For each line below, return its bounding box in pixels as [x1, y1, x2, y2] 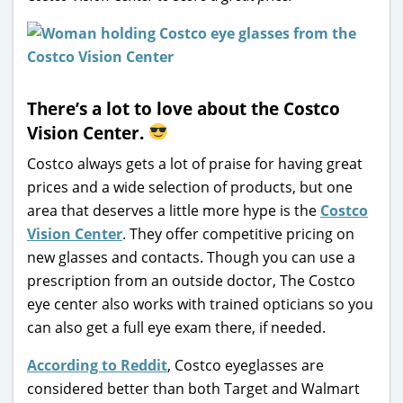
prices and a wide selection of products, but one [27, 176, 353, 197]
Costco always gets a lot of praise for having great [27, 153, 363, 174]
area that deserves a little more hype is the [27, 200, 320, 220]
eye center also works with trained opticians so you [27, 293, 373, 314]
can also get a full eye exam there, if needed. [27, 317, 326, 337]
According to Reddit [27, 354, 167, 375]
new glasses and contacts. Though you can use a [27, 246, 355, 267]
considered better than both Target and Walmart [27, 378, 360, 399]
